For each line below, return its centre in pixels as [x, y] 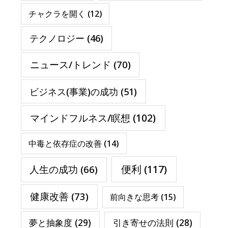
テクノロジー [57, 38]
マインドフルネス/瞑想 [80, 118]
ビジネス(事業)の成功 [74, 91]
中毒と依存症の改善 [65, 144]
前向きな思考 [135, 197]
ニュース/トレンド [70, 65]
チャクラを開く [57, 13]
